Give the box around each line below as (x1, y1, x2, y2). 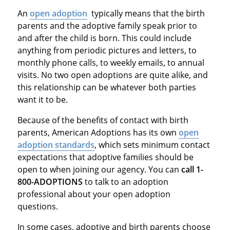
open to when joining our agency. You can (17, 163, 181, 175)
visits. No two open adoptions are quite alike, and (17, 69, 208, 81)
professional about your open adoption (17, 188, 170, 200)
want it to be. (17, 93, 68, 105)
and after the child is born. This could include (17, 32, 191, 44)
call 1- (181, 163, 203, 175)
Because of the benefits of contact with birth (17, 114, 188, 126)
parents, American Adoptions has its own (17, 126, 179, 138)
